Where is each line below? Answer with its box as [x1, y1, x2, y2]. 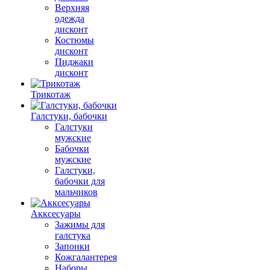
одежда [55, 13, 84, 24]
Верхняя [55, 2, 89, 13]
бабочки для [55, 176, 105, 186]
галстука [55, 230, 90, 240]
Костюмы [55, 35, 94, 45]
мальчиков [55, 187, 98, 197]
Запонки [55, 241, 90, 251]
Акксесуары [31, 209, 81, 219]
